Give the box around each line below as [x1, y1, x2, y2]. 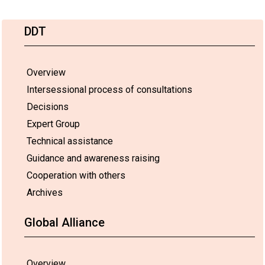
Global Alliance [24, 215, 105, 230]
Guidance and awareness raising [27, 152, 160, 164]
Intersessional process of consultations [27, 83, 192, 95]
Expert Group [27, 118, 80, 130]
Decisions [27, 101, 69, 112]
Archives [27, 186, 63, 198]
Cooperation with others [27, 169, 125, 181]
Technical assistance [27, 135, 113, 147]
